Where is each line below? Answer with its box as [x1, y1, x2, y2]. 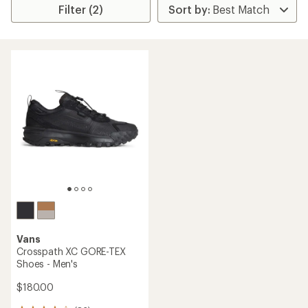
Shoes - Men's [16, 258, 78, 269]
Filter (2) [58, 3, 104, 16]
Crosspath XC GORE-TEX [16, 245, 126, 257]
